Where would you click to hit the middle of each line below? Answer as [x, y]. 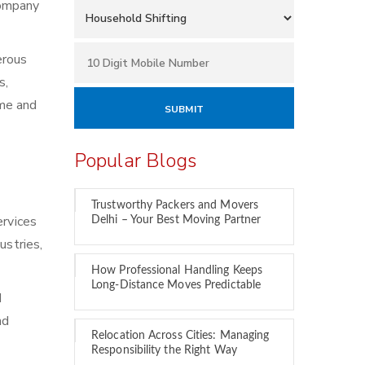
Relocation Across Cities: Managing [180, 336]
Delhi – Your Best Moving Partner [176, 220]
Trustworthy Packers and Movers [175, 205]
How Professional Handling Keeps [177, 270]
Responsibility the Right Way [164, 350]
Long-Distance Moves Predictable [176, 285]
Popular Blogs [136, 161]
